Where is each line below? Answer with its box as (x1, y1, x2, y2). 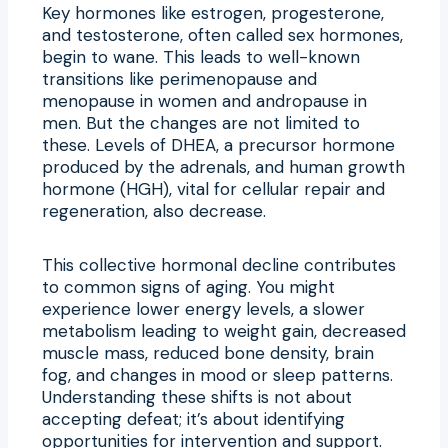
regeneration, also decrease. (42, 199, 266, 222)
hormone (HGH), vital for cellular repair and (42, 177, 385, 200)
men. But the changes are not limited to (42, 111, 360, 134)
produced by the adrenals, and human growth (42, 155, 405, 178)
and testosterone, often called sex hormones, (42, 23, 403, 46)
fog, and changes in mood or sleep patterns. (42, 363, 393, 386)
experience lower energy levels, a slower (42, 297, 365, 320)
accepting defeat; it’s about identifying (42, 407, 345, 430)
